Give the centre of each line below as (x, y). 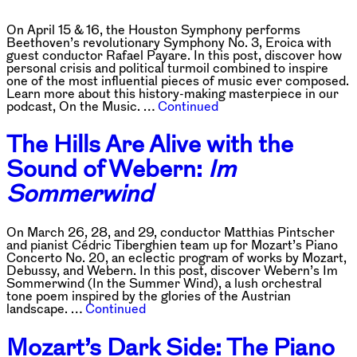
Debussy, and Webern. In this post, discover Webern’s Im (172, 271)
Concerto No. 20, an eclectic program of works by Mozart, (177, 258)
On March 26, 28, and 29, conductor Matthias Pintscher (171, 232)
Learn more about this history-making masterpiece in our (173, 93)
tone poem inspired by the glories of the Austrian (149, 296)
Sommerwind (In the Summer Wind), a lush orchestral (164, 283)
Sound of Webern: (107, 169)
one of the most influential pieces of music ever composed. (178, 80)
